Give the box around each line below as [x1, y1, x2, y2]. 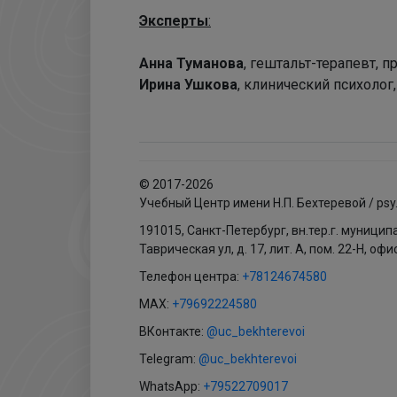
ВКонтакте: [139, 324, 206, 339]
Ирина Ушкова [139, 76, 237, 93]
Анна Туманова [139, 55, 244, 72]
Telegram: [139, 352, 198, 366]
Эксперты [139, 12, 208, 29]
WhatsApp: [139, 379, 203, 393]
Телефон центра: [139, 269, 242, 284]
